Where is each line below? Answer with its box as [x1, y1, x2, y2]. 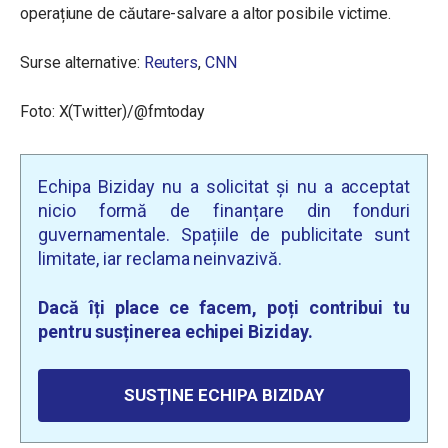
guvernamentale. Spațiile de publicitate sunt [38, 224, 410, 245]
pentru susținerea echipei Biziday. [38, 321, 313, 342]
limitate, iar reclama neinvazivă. [38, 248, 282, 269]
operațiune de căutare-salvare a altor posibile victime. [20, 4, 392, 23]
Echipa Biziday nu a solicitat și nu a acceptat [38, 176, 410, 197]
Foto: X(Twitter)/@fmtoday [20, 102, 206, 121]
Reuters [143, 53, 199, 72]
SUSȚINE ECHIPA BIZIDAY [123, 385, 325, 405]
